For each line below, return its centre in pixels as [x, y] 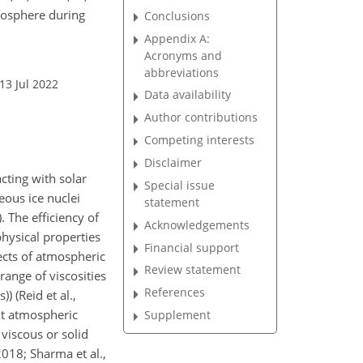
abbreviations [182, 72]
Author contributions [201, 117]
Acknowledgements [197, 224]
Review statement [193, 270]
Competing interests [200, 140]
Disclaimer [173, 162]
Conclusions [177, 15]
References [175, 293]
